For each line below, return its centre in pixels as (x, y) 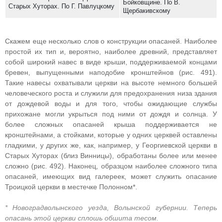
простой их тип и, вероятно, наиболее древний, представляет (111, 52)
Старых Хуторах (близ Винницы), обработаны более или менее (111, 156)
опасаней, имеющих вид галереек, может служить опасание (111, 176)
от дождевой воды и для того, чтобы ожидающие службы (111, 104)
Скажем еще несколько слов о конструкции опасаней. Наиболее (111, 41)
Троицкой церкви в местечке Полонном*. (71, 187)
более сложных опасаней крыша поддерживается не (111, 124)
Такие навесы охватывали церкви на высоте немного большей (111, 83)
